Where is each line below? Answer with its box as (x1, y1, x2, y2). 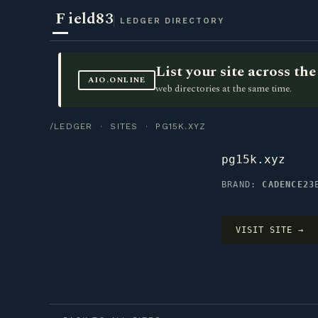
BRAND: (221, 180, 263, 190)
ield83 (68, 7, 114, 31)
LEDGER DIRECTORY (119, 16, 224, 26)
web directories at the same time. (155, 82, 292, 96)
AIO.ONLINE (87, 74, 146, 86)
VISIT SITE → (236, 225, 304, 235)
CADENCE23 (262, 180, 315, 190)
